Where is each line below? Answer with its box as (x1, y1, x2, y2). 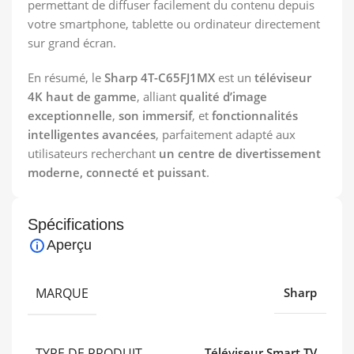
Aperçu (47, 237, 92, 254)
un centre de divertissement (159, 145, 321, 162)
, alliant (137, 88, 179, 105)
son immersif (119, 107, 192, 124)
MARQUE (36, 284, 88, 303)
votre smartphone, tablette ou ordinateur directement (28, 16, 320, 32)
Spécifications (28, 216, 124, 234)
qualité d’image (179, 88, 267, 105)
